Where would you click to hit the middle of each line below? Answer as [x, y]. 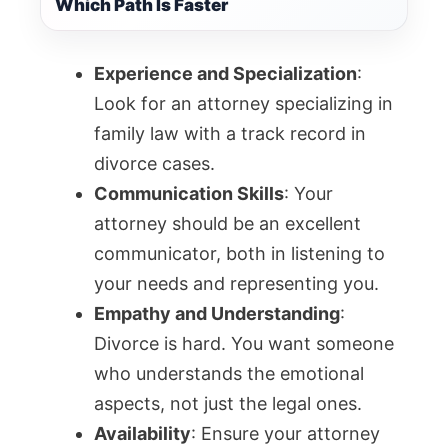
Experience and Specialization [225, 74]
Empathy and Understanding [217, 314]
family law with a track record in [230, 134]
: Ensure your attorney [285, 434]
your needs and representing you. [236, 284]
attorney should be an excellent [227, 224]
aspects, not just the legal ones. [228, 404]
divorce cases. [154, 164]
